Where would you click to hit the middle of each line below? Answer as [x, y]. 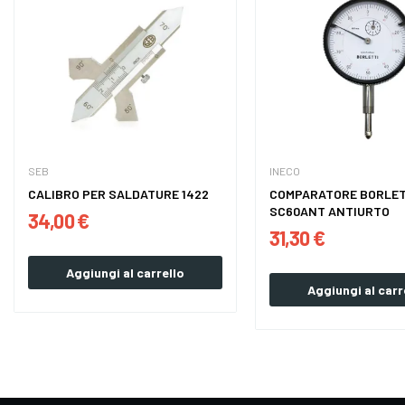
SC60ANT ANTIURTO [329, 212]
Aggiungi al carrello [125, 273]
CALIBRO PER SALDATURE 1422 [118, 194]
